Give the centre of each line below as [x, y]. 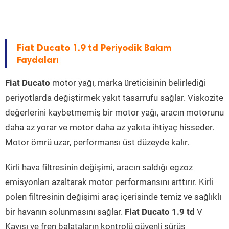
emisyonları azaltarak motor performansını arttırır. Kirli [109, 182]
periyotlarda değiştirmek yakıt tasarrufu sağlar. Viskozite [114, 98]
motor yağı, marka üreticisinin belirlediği [128, 83]
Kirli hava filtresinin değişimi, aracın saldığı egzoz [99, 167]
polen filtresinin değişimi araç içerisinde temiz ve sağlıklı [113, 197]
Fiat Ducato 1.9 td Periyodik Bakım [94, 48]
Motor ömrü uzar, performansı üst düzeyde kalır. [97, 142]
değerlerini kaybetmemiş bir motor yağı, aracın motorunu [114, 113]
